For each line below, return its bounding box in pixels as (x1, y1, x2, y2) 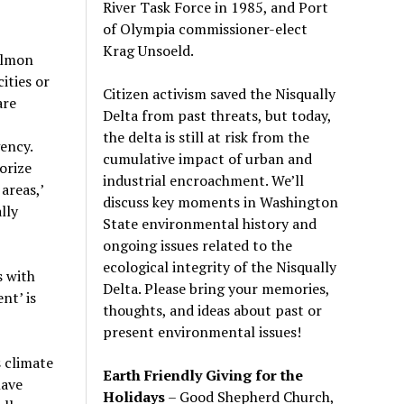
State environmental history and (103, 213, 317, 234)
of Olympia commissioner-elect (103, 18, 308, 39)
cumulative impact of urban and (103, 148, 313, 169)
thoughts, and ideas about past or (103, 299, 323, 320)
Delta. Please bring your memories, (103, 278, 330, 298)
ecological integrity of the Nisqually (103, 256, 337, 277)
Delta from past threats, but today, (103, 105, 332, 125)
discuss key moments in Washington (103, 191, 339, 212)
